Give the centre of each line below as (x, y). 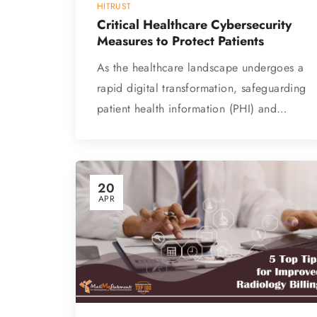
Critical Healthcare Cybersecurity (194, 25)
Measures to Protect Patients (180, 41)
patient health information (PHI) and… (192, 109)
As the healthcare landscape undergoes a (200, 68)
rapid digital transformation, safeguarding (201, 88)
